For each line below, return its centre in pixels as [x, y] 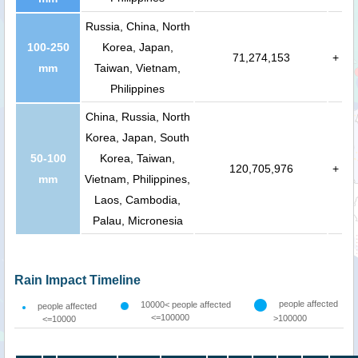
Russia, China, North [137, 27]
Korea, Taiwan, [137, 159]
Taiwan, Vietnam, [137, 68]
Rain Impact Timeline [78, 280]
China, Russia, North [137, 117]
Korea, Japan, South [137, 138]
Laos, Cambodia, [137, 200]
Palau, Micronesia [137, 221]
